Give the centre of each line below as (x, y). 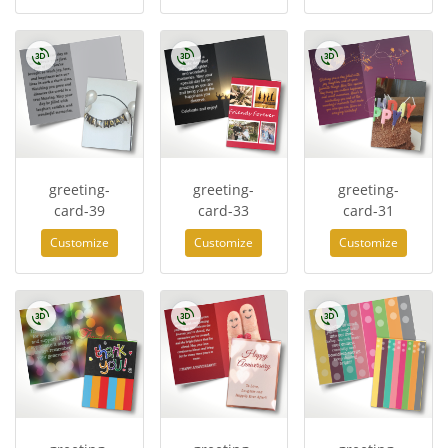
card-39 (79, 211)
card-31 (369, 211)
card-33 (224, 211)
